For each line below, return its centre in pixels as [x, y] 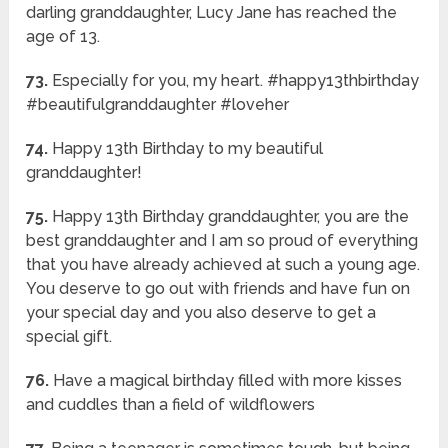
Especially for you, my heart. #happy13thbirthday [234, 81]
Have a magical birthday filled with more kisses [226, 381]
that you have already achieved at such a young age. [223, 265]
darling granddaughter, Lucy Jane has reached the [212, 13]
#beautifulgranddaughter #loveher [158, 105]
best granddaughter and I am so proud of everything [222, 241]
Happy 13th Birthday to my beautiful [186, 149]
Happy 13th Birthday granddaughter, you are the [229, 217]
